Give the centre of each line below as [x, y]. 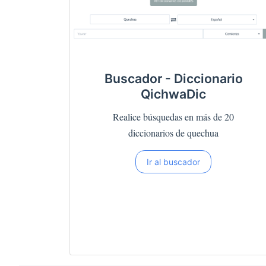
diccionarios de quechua [173, 133]
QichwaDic [173, 94]
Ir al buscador [173, 162]
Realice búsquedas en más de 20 [173, 117]
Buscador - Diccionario [173, 78]
